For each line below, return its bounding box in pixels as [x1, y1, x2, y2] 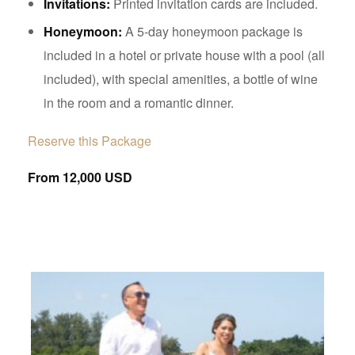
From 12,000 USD [28, 168, 132, 186]
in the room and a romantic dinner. [44, 94, 234, 112]
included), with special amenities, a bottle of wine [44, 70, 318, 88]
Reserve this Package [28, 132, 151, 150]
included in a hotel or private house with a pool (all [44, 46, 325, 64]
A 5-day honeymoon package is [122, 22, 303, 40]
